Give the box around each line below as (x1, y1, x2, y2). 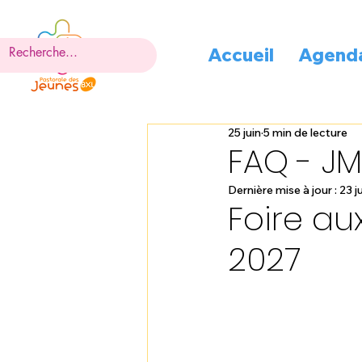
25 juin (228, 125, 261, 140)
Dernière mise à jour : (228, 183, 339, 197)
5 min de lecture (263, 125, 347, 140)
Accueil (207, 43, 274, 66)
